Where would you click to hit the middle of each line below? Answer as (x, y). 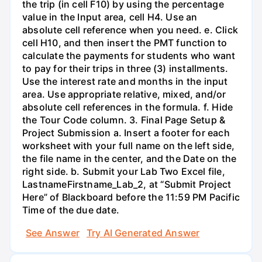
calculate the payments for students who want (129, 55)
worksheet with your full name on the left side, (128, 145)
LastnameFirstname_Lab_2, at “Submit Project (127, 184)
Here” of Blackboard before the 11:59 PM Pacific (131, 197)
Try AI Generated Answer (143, 233)
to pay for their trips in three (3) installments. (125, 68)
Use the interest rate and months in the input (125, 81)
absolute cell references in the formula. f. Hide (128, 107)
